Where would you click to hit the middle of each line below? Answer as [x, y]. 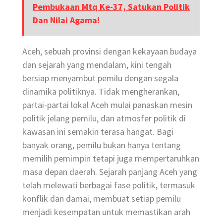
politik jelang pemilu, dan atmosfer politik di [104, 118]
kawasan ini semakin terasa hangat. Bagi [98, 131]
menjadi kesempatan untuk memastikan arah [106, 212]
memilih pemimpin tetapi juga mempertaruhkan [111, 158]
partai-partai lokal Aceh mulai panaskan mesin [107, 105]
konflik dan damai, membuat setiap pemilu [102, 198]
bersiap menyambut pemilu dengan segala [100, 78]
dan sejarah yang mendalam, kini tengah [97, 64]
